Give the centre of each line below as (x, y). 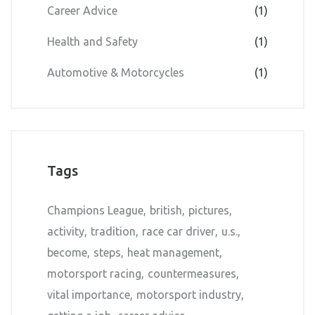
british (166, 211)
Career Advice (82, 11)
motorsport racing (94, 274)
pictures (209, 211)
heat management (173, 253)
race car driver (179, 232)
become (67, 253)
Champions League (95, 211)
